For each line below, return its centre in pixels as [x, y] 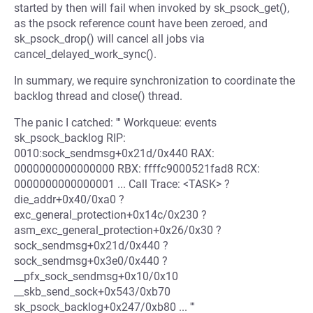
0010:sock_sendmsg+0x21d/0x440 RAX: [114, 153]
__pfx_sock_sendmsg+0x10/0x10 [96, 276]
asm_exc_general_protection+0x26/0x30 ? [118, 230]
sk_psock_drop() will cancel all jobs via [109, 39]
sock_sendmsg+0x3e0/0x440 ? [91, 261]
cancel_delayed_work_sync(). [85, 54]
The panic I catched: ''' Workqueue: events [115, 123]
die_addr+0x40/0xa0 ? [69, 199]
